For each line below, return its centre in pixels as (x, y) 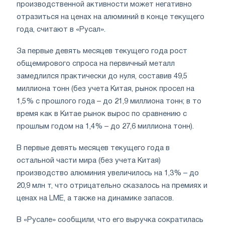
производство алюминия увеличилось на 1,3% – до (108, 173)
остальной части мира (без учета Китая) (89, 160)
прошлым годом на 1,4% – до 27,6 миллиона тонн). (105, 126)
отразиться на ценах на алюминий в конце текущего (110, 17)
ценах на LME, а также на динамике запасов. (95, 198)
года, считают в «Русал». (61, 29)
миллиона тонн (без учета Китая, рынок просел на (105, 89)
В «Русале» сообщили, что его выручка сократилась (110, 220)
